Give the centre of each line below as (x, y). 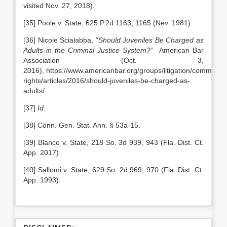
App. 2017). (42, 153)
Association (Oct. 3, (113, 60)
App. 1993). (42, 180)
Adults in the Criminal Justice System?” (88, 50)
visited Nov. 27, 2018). (59, 6)
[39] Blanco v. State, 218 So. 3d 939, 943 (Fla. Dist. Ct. (113, 142)
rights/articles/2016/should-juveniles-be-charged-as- (107, 81)
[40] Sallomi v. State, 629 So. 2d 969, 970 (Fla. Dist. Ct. (113, 170)
